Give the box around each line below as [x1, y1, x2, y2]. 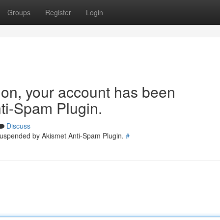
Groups [7, 7, 30, 17]
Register [45, 7, 71, 17]
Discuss [6, 121, 30, 131]
